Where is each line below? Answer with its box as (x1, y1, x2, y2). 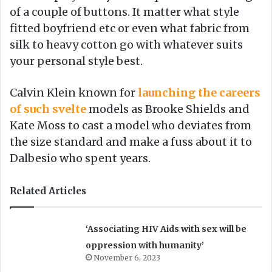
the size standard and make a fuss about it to (10, 134, 252, 149)
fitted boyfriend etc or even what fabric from (10, 21, 250, 35)
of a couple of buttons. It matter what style (10, 4, 239, 19)
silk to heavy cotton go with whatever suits (10, 37, 243, 52)
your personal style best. (10, 53, 143, 68)
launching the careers (138, 85, 260, 100)
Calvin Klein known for (10, 85, 138, 100)
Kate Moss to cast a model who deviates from (10, 118, 251, 132)
